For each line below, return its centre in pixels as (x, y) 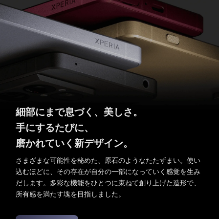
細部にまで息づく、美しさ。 (79, 111)
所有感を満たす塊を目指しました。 (70, 193)
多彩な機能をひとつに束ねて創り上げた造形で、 (125, 182)
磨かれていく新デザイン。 (74, 142)
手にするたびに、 (55, 127)
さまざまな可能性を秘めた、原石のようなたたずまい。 (101, 160)
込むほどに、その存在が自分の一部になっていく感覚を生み (108, 171)
